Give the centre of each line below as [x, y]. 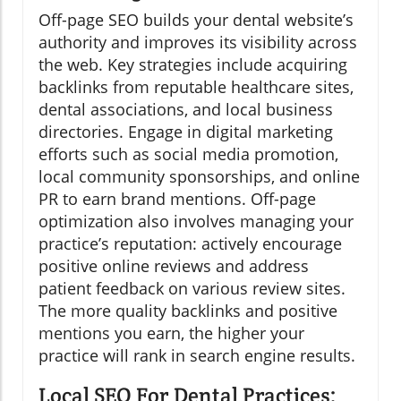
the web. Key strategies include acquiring [193, 64]
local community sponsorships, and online [199, 176]
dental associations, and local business [186, 109]
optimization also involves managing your [196, 221]
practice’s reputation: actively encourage [190, 243]
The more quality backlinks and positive [188, 310]
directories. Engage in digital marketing [186, 131]
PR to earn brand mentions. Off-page [177, 198]
